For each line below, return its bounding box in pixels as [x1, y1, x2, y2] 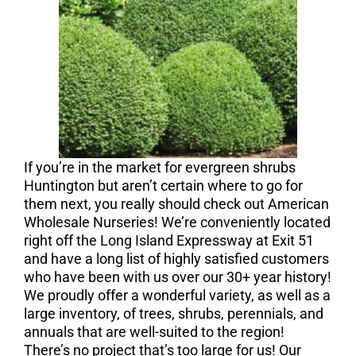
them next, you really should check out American [23, 195, 329, 212]
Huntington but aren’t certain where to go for [23, 177, 303, 194]
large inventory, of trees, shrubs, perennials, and [23, 305, 323, 322]
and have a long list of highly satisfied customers [23, 250, 329, 267]
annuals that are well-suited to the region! [23, 323, 284, 340]
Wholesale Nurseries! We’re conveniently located [23, 214, 331, 230]
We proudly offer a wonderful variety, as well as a [23, 287, 331, 304]
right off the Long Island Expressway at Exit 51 [23, 232, 314, 249]
